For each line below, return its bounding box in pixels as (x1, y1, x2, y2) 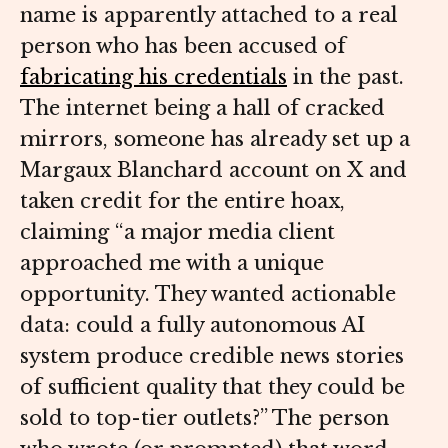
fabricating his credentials (20, 65, 287, 90)
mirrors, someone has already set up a (20, 127, 410, 152)
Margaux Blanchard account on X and (20, 158, 407, 183)
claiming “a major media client (20, 220, 335, 245)
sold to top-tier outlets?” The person (20, 406, 389, 431)
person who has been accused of (20, 34, 346, 59)
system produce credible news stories (20, 344, 404, 369)
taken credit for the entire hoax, (20, 189, 345, 214)
